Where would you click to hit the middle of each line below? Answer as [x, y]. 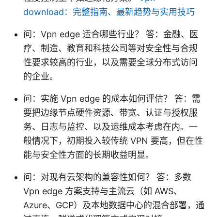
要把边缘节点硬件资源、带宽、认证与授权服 [110, 112]
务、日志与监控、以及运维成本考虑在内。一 [110, 126]
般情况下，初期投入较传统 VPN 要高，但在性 [113, 140]
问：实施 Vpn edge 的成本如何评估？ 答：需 [112, 98]
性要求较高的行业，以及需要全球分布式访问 [110, 62]
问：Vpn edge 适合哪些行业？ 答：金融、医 [111, 34]
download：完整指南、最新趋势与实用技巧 [109, 12]
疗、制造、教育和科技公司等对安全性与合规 [110, 48]
